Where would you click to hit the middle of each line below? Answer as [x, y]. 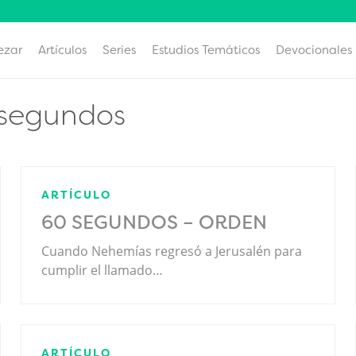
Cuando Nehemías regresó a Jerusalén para [171, 251]
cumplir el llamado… [102, 270]
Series [119, 50]
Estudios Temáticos [206, 50]
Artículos [62, 50]
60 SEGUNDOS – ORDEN [154, 222]
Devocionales [314, 50]
